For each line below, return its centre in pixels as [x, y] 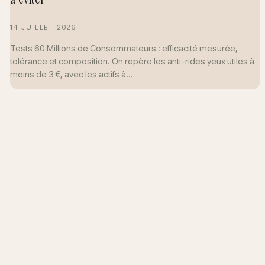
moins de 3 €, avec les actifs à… [72, 74]
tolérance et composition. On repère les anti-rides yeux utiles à [132, 61]
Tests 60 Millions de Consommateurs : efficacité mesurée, [124, 48]
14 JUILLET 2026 [43, 28]
